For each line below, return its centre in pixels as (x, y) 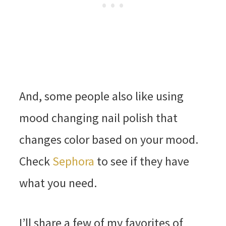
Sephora (73, 161)
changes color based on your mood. (108, 140)
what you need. (58, 183)
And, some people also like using (101, 96)
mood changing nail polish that (98, 118)
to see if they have (142, 161)
